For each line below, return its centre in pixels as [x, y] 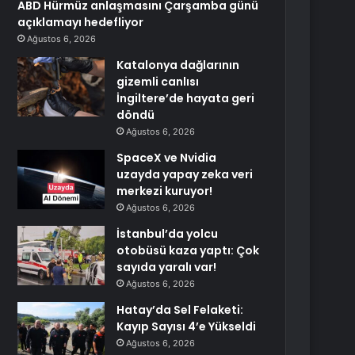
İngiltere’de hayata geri [186, 98]
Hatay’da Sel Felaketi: [180, 310]
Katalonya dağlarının [178, 65]
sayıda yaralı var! [167, 267]
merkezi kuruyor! [165, 191]
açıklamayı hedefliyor [81, 22]
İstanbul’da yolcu [168, 234]
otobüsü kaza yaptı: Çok [188, 250]
